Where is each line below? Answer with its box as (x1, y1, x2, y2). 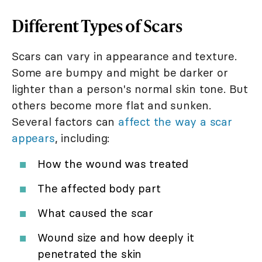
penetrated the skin (37, 246, 142, 261)
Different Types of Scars (12, 13, 182, 37)
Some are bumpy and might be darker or (12, 65, 228, 80)
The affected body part (37, 181, 161, 195)
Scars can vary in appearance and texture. (12, 49, 237, 63)
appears (12, 130, 55, 145)
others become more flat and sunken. (12, 98, 211, 112)
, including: (54, 130, 110, 145)
